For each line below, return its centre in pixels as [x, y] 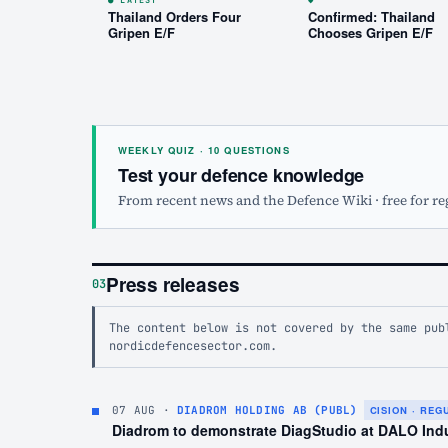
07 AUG [134, 410]
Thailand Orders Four [174, 16]
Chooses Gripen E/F [370, 32]
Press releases [173, 285]
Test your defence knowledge [241, 174]
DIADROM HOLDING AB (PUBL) [267, 410]
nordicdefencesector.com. [193, 346]
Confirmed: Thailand [371, 16]
